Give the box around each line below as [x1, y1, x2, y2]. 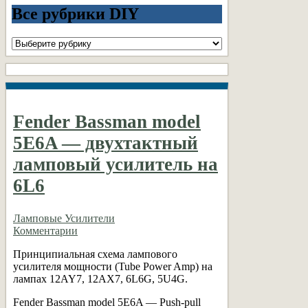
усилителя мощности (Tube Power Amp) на [13, 260, 212, 272]
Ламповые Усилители [13, 212, 115, 224]
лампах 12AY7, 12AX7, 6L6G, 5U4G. [13, 272, 188, 285]
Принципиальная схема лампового [13, 247, 177, 260]
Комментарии [13, 224, 78, 236]
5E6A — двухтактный [13, 133, 198, 154]
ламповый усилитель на [13, 154, 218, 175]
